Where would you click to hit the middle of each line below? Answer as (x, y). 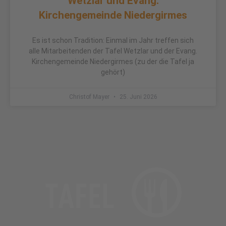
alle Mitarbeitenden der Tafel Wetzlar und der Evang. (113, 51)
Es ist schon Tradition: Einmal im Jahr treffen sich (113, 40)
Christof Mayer (90, 97)
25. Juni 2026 (137, 97)
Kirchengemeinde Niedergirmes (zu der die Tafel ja (113, 61)
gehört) (113, 72)
